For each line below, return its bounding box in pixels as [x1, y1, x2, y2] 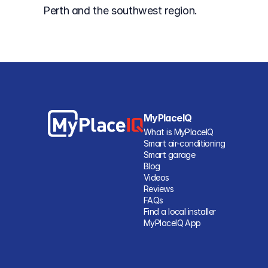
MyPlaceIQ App [144, 218, 201, 228]
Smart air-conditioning [144, 138, 226, 148]
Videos [144, 172, 169, 182]
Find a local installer [144, 206, 216, 217]
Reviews [144, 184, 174, 194]
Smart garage [144, 150, 196, 160]
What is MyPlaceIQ [144, 127, 214, 137]
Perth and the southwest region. [43, 4, 197, 17]
